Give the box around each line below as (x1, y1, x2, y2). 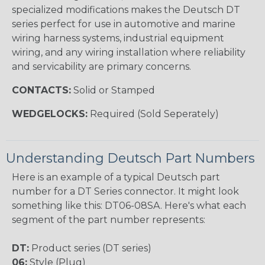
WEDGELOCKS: (12, 108, 88, 119)
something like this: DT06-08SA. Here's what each (12, 199, 246, 211)
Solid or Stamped (71, 84, 155, 96)
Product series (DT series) (29, 242, 151, 254)
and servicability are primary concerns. (12, 60, 191, 72)
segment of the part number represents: (12, 214, 205, 225)
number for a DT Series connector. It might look (12, 185, 239, 197)
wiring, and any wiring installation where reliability (12, 46, 245, 58)
